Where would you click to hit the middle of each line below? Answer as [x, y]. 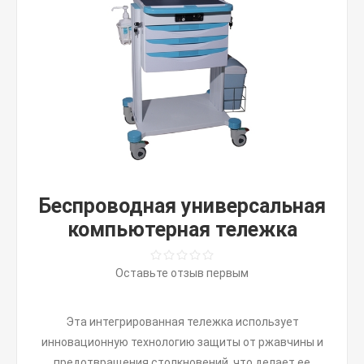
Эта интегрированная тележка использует [182, 322]
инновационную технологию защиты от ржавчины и [182, 342]
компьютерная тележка [182, 230]
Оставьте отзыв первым [182, 273]
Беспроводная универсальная [182, 206]
